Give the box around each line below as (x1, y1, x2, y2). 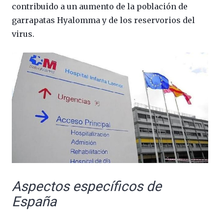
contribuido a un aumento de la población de (12, 1, 188, 12)
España (12, 193, 56, 210)
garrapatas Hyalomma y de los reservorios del (12, 15, 195, 26)
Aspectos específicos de (12, 178, 162, 195)
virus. (12, 29, 34, 39)
